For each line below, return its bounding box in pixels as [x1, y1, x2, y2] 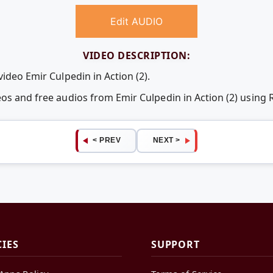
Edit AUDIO [110, 15, 163, 28]
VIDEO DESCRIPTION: [83, 49, 190, 63]
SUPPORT [151, 238, 200, 252]
